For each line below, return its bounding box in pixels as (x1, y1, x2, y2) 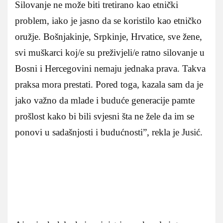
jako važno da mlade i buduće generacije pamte (15, 95, 195, 106)
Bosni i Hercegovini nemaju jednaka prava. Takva (15, 63, 206, 74)
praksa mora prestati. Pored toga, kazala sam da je (15, 79, 203, 90)
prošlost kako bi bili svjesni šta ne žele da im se (15, 111, 194, 121)
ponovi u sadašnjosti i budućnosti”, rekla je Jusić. (15, 126, 203, 137)
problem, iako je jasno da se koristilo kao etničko (15, 15, 202, 26)
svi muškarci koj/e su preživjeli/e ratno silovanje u (15, 47, 205, 58)
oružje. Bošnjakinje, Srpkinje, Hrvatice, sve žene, (15, 31, 202, 42)
